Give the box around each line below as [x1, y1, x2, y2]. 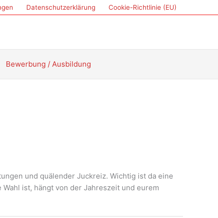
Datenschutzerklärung [26, 3, 95, 11]
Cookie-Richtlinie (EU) [108, 3, 177, 11]
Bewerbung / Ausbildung [6, 59, 91, 69]
